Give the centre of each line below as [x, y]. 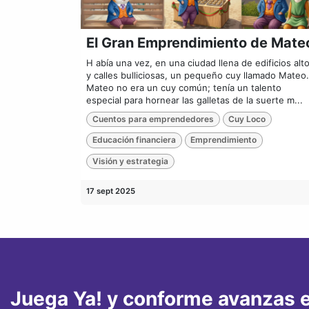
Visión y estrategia [130, 161]
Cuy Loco [247, 119]
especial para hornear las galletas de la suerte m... [195, 100]
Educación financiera [134, 140]
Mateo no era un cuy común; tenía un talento [184, 87]
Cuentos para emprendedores [153, 119]
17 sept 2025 [111, 191]
